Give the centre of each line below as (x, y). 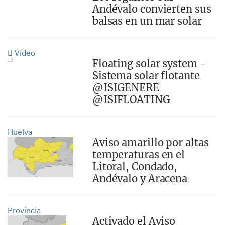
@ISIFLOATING (131, 100)
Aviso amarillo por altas (150, 142)
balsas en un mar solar (147, 21)
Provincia (24, 210)
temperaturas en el (139, 154)
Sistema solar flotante (146, 76)
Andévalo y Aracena (140, 179)
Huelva (20, 132)
